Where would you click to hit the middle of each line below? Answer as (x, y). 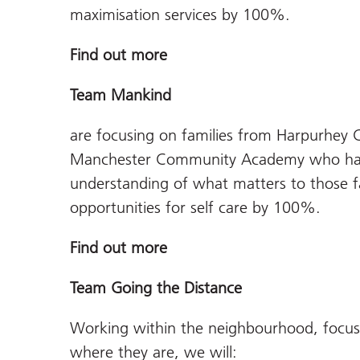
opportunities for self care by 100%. (195, 208)
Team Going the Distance (156, 288)
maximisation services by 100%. (180, 15)
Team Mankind (121, 95)
